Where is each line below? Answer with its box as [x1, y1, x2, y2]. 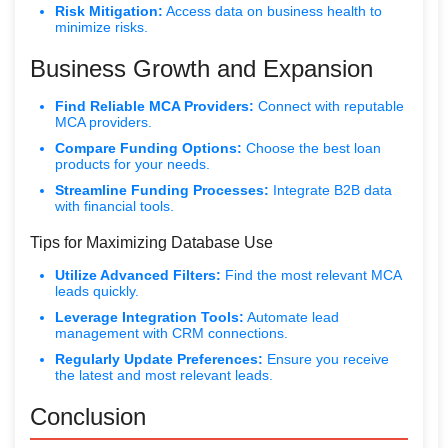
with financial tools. [55, 198, 174, 215]
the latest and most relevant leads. [55, 367, 273, 384]
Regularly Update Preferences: [55, 351, 263, 368]
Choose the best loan [242, 140, 381, 157]
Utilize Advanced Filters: [55, 267, 221, 284]
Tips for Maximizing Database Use [30, 234, 273, 252]
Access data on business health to [163, 3, 382, 20]
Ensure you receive [263, 351, 389, 368]
